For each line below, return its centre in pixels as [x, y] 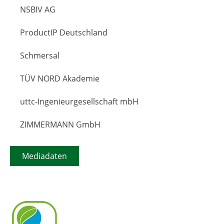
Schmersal [40, 55]
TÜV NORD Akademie [60, 78]
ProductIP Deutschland [64, 32]
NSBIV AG [38, 9]
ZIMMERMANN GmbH [60, 124]
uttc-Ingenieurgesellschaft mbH [79, 101]
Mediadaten [44, 156]
